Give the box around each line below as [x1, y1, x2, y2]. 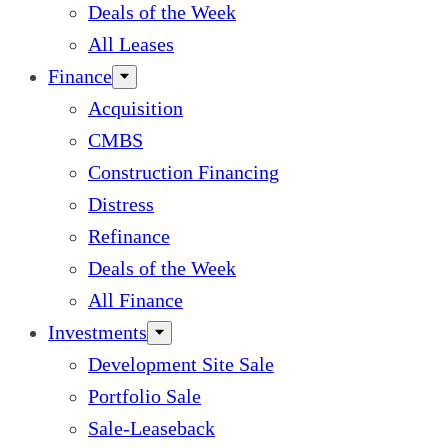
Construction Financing [88, 161, 279, 183]
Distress [88, 193, 154, 215]
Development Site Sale [88, 353, 274, 375]
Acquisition [88, 97, 183, 119]
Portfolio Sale [88, 385, 201, 407]
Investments [48, 321, 147, 343]
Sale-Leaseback [88, 417, 215, 439]
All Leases [88, 33, 174, 55]
